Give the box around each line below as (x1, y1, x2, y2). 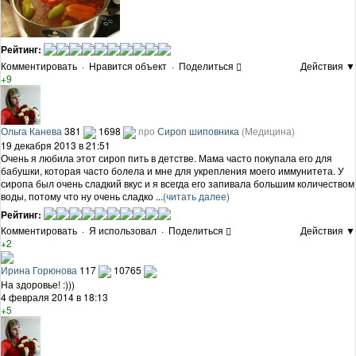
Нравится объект (89, 58, 167, 72)
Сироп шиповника (157, 123, 239, 137)
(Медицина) (242, 123, 295, 137)
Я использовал (89, 223, 157, 238)
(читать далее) (163, 188, 230, 203)
